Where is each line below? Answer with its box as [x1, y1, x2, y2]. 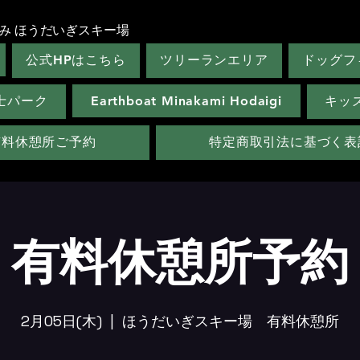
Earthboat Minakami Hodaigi [91, 93, 282, 108]
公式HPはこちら [26, 52, 126, 67]
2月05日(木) [21, 312, 102, 330]
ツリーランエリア [160, 52, 268, 67]
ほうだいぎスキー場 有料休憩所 [122, 312, 339, 330]
